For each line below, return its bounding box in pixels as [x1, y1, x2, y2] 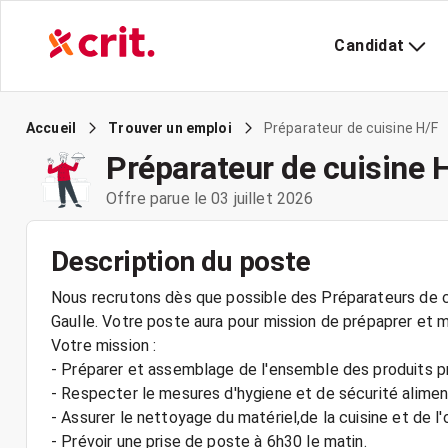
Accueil [26, 120, 77, 136]
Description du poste [51, 245, 311, 278]
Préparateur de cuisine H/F [263, 119, 439, 136]
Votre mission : [51, 336, 157, 355]
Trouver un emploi [108, 120, 232, 136]
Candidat [334, 36, 405, 55]
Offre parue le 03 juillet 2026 [106, 188, 314, 208]
